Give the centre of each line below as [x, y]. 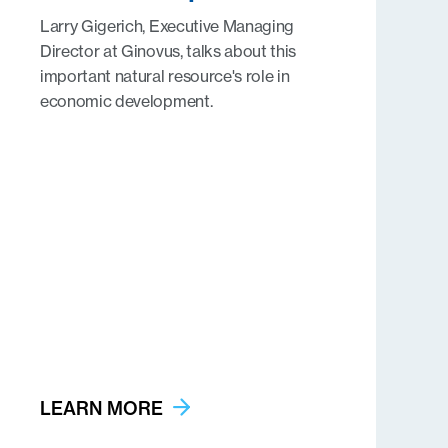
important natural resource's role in [164, 76]
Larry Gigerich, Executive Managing [167, 26]
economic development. [126, 101]
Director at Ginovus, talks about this [168, 51]
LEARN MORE [101, 408]
